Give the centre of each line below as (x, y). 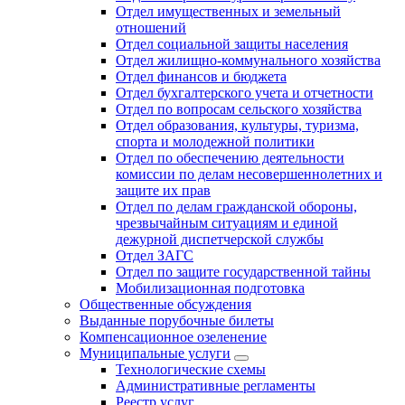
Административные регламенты (216, 386)
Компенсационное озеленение (173, 337)
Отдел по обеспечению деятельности (230, 158)
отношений (151, 28)
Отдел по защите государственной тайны (243, 272)
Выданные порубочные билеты (177, 321)
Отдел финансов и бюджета (201, 77)
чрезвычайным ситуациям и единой (227, 223)
